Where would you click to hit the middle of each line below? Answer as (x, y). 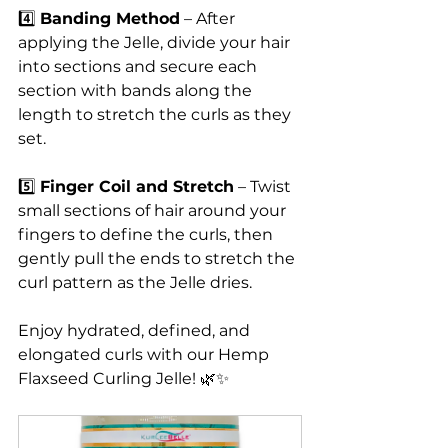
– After (209, 18)
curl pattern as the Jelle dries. (135, 282)
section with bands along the (137, 90)
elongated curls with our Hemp (145, 354)
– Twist (264, 186)
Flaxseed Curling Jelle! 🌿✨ (123, 378)
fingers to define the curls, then (147, 234)
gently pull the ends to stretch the (158, 258)
